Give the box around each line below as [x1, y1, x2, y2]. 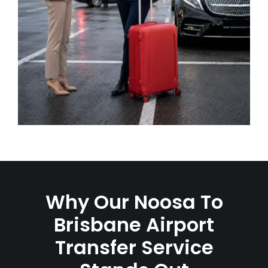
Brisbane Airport [54, 211, 214, 238]
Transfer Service [54, 234, 214, 261]
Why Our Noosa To [45, 188, 223, 215]
